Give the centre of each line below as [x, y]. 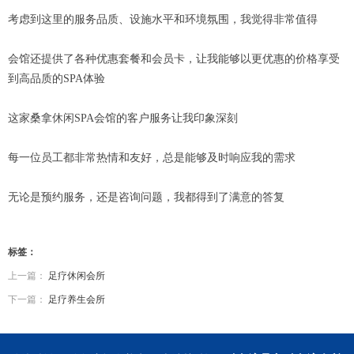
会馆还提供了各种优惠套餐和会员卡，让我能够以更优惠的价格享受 [174, 59]
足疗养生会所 [77, 300]
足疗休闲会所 [77, 276]
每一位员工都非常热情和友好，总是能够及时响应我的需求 [152, 158]
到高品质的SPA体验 [56, 79]
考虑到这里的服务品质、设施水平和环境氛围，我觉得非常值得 [163, 20]
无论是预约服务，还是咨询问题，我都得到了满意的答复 [146, 198]
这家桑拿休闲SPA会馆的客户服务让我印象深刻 [123, 119]
